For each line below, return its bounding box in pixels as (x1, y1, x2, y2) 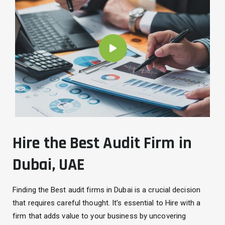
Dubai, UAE (13, 154, 85, 175)
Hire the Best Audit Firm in (13, 132, 192, 154)
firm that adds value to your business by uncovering (13, 211, 186, 220)
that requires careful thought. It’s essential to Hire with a (13, 198, 201, 207)
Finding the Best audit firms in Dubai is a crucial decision (13, 185, 200, 194)
